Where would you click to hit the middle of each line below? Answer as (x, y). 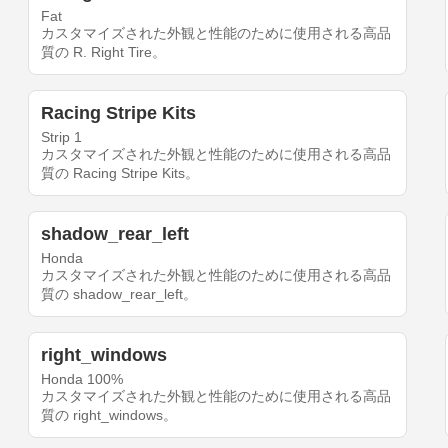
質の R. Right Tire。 (104, 52)
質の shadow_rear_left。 (119, 294)
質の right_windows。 (109, 415)
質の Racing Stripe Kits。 (120, 173)
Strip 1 (62, 137)
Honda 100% (82, 379)
